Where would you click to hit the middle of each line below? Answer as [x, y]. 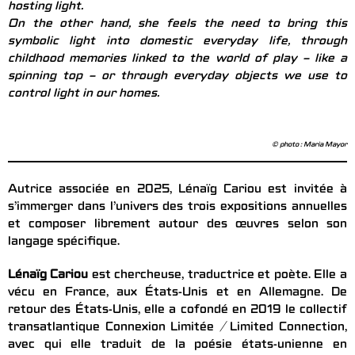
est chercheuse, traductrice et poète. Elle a [218, 276]
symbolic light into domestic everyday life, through [177, 42]
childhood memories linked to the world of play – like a [177, 60]
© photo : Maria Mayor [309, 146]
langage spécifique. [64, 243]
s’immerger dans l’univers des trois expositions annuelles [177, 208]
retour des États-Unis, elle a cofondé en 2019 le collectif [177, 311]
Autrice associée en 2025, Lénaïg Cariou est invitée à [177, 191]
